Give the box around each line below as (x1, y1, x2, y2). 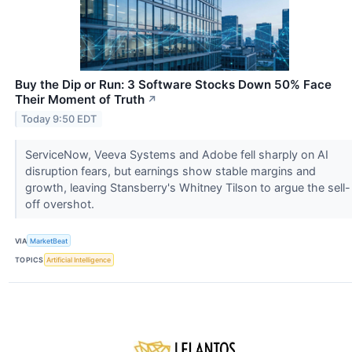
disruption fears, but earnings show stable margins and (24, 164, 316, 178)
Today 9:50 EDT (21, 112, 97, 125)
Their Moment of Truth (15, 92, 145, 108)
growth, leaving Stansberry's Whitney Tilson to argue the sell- (24, 181, 350, 195)
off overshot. (24, 197, 97, 211)
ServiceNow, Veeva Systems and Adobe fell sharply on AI (24, 148, 328, 162)
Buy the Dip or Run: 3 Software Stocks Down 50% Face (15, 77, 332, 93)
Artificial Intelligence (46, 255, 112, 264)
